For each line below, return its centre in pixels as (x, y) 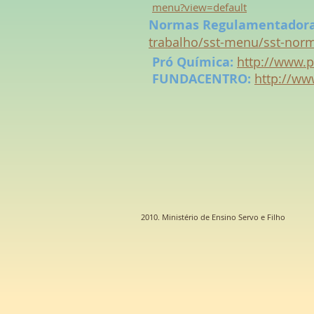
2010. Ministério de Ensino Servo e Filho (213, 217)
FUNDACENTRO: (202, 79)
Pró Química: (193, 62)
